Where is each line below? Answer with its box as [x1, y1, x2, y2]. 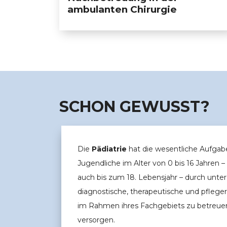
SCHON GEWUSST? [59, 97, 210, 116]
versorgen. [78, 215, 116, 225]
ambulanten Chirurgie [67, 4, 177, 16]
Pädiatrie [92, 144, 127, 154]
